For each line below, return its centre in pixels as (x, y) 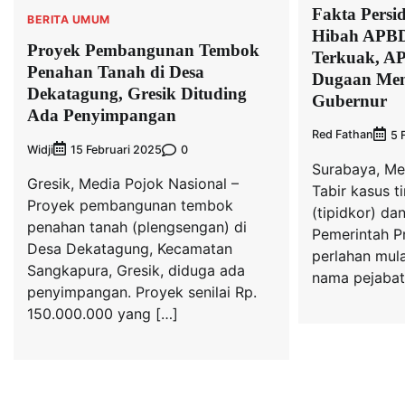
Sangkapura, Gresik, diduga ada (136, 271)
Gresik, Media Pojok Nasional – (133, 184)
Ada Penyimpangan (102, 116)
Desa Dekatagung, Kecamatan (130, 249)
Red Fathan (342, 134)
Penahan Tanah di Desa (116, 72)
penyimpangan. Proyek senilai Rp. (142, 292)
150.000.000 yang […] (103, 314)
